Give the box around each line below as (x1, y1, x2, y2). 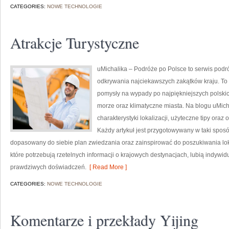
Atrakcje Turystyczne (10, 32, 139, 53)
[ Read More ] (86, 164, 127, 171)
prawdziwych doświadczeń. (10, 164, 86, 171)
